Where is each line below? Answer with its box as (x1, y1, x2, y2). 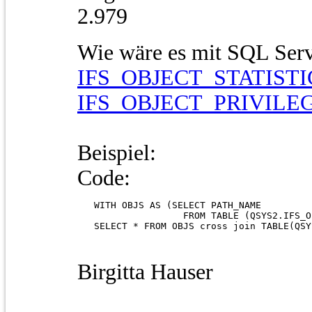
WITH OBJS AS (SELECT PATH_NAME (77, 200, 267, 211)
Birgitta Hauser (77, 260, 213, 285)
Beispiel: (77, 141, 156, 166)
